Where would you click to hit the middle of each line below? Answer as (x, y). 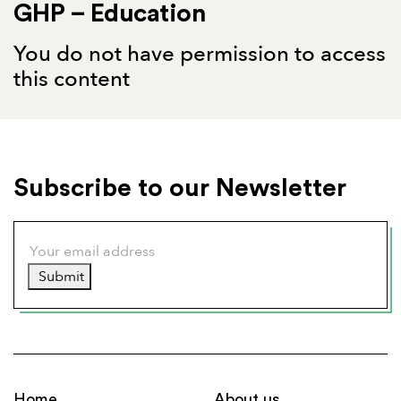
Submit (60, 277)
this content (72, 79)
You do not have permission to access (200, 54)
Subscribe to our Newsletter (180, 188)
